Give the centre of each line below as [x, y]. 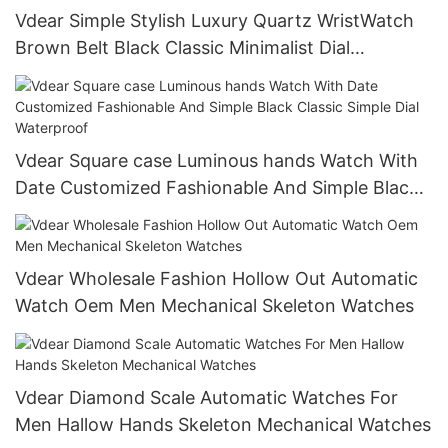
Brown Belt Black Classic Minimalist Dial [182, 48]
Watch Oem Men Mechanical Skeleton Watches [214, 306]
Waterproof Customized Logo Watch [170, 75]
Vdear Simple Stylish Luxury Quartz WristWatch [214, 21]
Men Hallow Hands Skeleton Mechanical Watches [223, 424]
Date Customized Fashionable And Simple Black [217, 187]
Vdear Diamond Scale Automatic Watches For [206, 397]
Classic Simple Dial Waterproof [144, 214]
